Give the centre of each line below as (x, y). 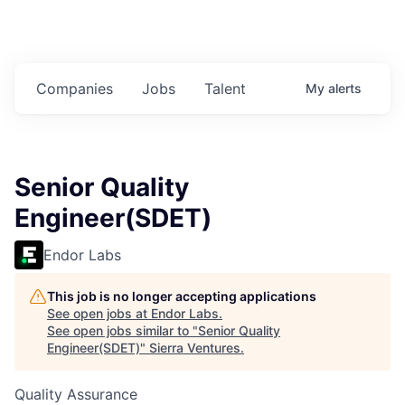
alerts (345, 89)
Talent (225, 89)
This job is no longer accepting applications (182, 297)
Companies (75, 89)
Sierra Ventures (195, 348)
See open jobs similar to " (122, 331)
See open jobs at (99, 314)
